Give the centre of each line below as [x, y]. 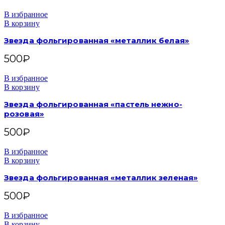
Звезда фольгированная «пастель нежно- [93, 104]
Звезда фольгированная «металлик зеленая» [101, 178]
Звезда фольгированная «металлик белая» [97, 40]
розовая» [24, 114]
